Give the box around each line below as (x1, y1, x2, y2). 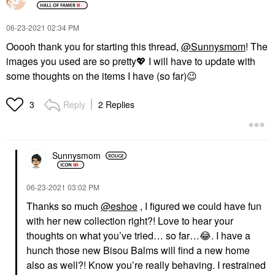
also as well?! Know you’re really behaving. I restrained (26, 257, 266, 272)
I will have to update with (146, 53, 255, 68)
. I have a (211, 228, 250, 242)
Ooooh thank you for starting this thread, (6, 39, 181, 53)
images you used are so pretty (6, 53, 136, 68)
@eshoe (101, 198, 137, 213)
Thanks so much (26, 198, 101, 213)
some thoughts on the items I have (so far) (6, 68, 187, 83)
